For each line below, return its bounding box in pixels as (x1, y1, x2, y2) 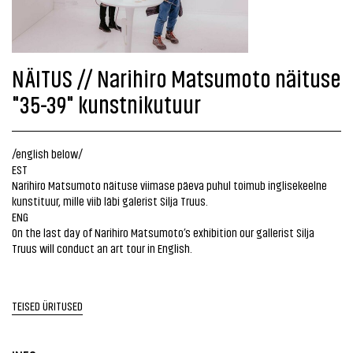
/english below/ (12, 146, 83, 161)
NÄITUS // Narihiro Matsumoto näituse (12, 63, 341, 91)
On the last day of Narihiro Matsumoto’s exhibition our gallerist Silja (12, 225, 314, 240)
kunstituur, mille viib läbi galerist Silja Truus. (12, 193, 208, 208)
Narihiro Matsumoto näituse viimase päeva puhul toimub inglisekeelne (12, 177, 327, 192)
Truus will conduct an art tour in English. (12, 240, 192, 255)
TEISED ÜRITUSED (12, 298, 83, 313)
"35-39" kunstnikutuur (12, 89, 201, 117)
